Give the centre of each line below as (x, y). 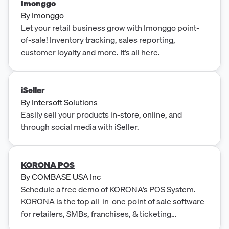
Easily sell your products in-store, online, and (101, 114)
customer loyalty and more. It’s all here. (90, 52)
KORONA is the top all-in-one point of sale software (113, 201)
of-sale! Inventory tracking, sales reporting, (98, 40)
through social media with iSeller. (80, 127)
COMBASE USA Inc (66, 177)
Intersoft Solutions (65, 102)
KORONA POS (48, 164)
